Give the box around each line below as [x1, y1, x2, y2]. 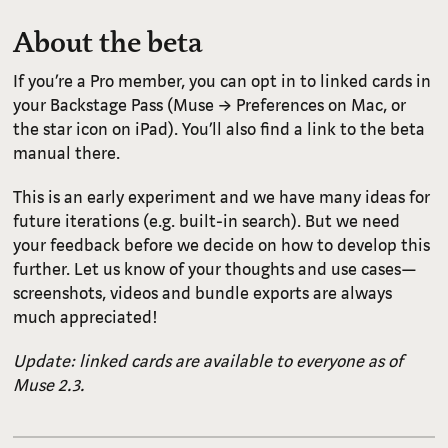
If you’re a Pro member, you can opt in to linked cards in [13, 70, 432, 94]
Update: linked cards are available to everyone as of [13, 350, 404, 374]
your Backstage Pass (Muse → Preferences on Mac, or [13, 94, 407, 118]
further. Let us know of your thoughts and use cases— [13, 258, 418, 282]
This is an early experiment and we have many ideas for [13, 186, 431, 210]
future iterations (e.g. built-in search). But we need [13, 210, 401, 234]
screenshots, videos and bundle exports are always [13, 282, 393, 306]
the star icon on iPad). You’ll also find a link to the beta [13, 118, 426, 142]
